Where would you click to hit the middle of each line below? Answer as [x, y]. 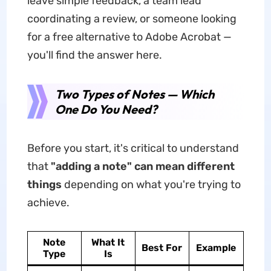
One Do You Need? [106, 109]
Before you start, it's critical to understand [133, 148]
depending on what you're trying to [151, 184]
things [44, 184]
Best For [162, 248]
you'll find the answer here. [94, 55]
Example [216, 248]
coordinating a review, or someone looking [132, 19]
